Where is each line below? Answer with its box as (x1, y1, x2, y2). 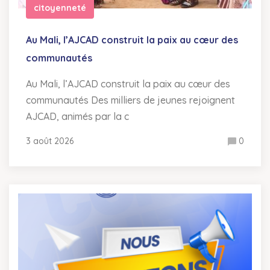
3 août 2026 (26, 135, 74, 146)
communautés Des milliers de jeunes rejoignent (26, 93, 235, 106)
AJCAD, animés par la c (26, 110, 129, 122)
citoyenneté (34, 2, 86, 13)
